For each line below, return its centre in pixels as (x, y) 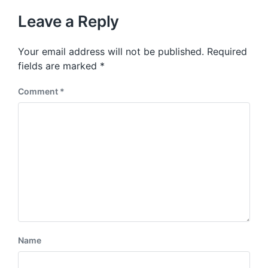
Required (227, 51)
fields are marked (59, 66)
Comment (39, 91)
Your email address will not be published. (111, 51)
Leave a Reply (69, 21)
